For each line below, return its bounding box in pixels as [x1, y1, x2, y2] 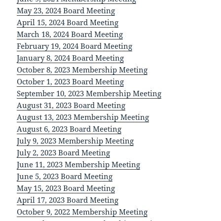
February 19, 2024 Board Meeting [17, 41, 133, 51]
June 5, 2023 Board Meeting [17, 171, 113, 182]
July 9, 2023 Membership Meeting [17, 136, 134, 146]
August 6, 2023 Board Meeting [17, 124, 122, 134]
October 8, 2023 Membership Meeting [17, 65, 148, 75]
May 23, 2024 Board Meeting [17, 5, 115, 16]
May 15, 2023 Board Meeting [17, 183, 115, 193]
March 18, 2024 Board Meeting [17, 29, 123, 39]
